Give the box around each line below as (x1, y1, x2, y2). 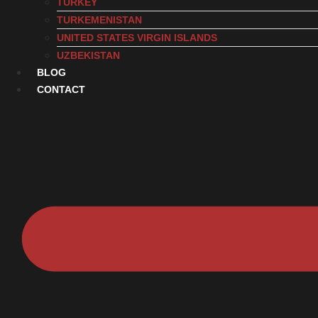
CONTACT (37, 84, 85, 95)
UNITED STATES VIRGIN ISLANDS (57, 32, 217, 43)
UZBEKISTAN (57, 50, 120, 61)
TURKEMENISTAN (57, 14, 142, 26)
